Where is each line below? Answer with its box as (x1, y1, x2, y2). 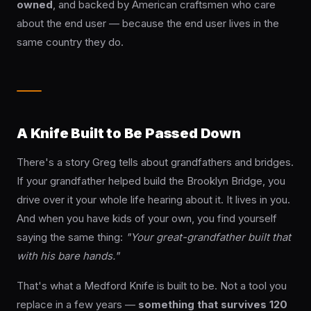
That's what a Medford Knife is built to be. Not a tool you (17, 279, 287, 293)
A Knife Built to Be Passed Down (17, 125, 241, 142)
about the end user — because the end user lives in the (17, 17, 279, 31)
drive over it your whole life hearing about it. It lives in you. (17, 193, 290, 207)
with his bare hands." (17, 249, 119, 263)
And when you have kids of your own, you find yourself (17, 212, 277, 226)
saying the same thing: (17, 230, 126, 244)
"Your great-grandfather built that (126, 230, 291, 244)
